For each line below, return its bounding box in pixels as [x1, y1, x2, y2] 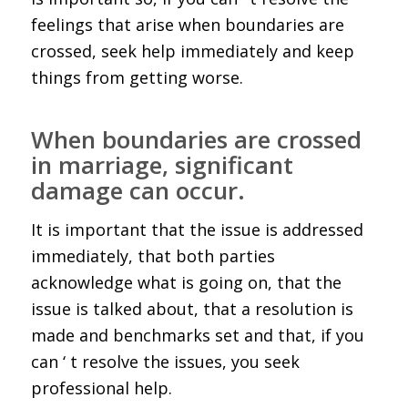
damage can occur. [30, 174, 245, 208]
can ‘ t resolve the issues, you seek [30, 351, 300, 373]
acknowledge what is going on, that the [30, 271, 342, 294]
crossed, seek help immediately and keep [30, 40, 354, 63]
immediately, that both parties [30, 245, 275, 268]
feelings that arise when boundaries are [30, 14, 344, 36]
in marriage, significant [30, 148, 293, 182]
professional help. [30, 377, 172, 400]
